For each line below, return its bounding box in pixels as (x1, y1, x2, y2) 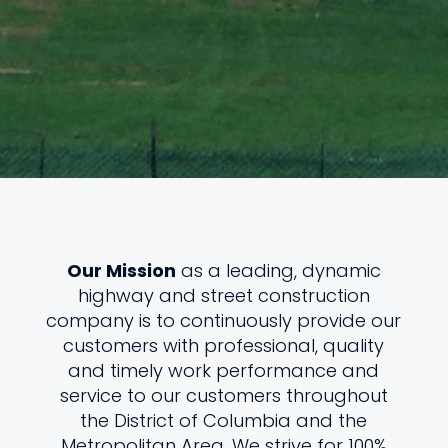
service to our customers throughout (59, 382, 388, 408)
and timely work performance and (68, 357, 380, 383)
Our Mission (66, 257, 176, 283)
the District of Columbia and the (80, 407, 368, 433)
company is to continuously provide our (46, 307, 402, 333)
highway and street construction (77, 282, 370, 308)
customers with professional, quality (63, 332, 385, 358)
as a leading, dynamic (175, 257, 381, 283)
